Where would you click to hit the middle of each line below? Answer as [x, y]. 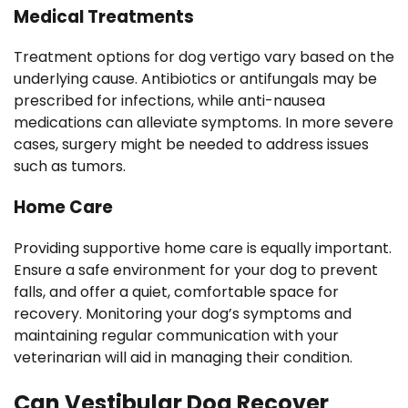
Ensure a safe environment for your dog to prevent [196, 270]
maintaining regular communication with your [176, 335]
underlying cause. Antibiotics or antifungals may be [195, 79]
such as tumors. [70, 167]
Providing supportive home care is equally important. [203, 248]
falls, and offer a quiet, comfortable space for [176, 291]
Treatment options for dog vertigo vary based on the [204, 57]
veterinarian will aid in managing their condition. [183, 357]
